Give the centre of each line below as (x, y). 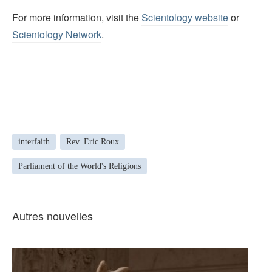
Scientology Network (57, 34)
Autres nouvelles (53, 215)
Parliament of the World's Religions (80, 166)
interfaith (34, 142)
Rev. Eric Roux (93, 142)
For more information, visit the (77, 17)
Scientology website (185, 17)
